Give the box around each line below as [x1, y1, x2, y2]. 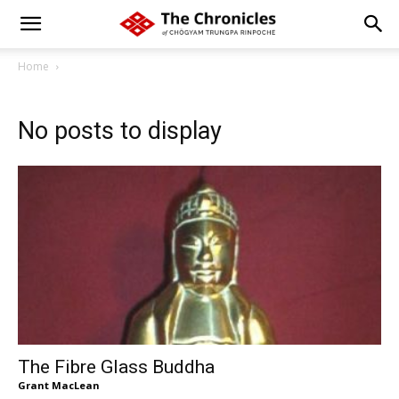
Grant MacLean [18, 379, 100, 393]
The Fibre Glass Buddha [18, 356, 215, 379]
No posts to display [18, 117, 222, 145]
